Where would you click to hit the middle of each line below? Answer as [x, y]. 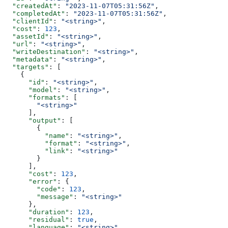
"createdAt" [31, 6]
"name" [37, 136]
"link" [37, 151]
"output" [33, 121]
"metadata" [28, 60]
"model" [31, 90]
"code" [33, 189]
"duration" [37, 212]
